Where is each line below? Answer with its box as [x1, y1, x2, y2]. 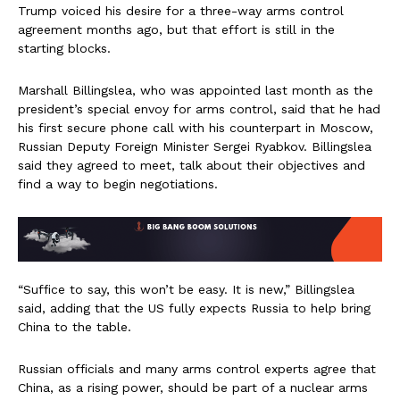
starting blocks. [18, 40, 111, 55]
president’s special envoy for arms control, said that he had [18, 101, 380, 116]
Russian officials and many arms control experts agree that [18, 361, 376, 376]
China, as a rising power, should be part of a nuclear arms [18, 379, 368, 395]
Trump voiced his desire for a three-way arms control [18, 3, 344, 18]
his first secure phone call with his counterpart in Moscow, [18, 120, 373, 135]
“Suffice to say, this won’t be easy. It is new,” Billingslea [18, 281, 354, 296]
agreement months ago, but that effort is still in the [18, 21, 335, 37]
